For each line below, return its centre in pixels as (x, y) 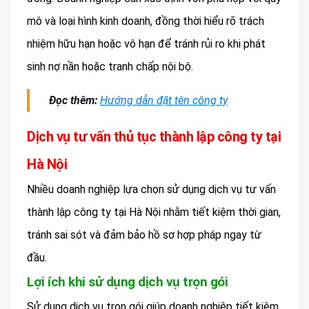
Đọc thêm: (74, 101)
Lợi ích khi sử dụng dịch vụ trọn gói (127, 282)
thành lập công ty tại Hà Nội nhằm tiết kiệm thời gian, (154, 212)
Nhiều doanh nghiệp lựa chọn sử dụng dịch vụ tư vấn (151, 190)
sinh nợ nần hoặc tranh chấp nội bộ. (110, 67)
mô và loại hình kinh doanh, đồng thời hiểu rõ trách (146, 21)
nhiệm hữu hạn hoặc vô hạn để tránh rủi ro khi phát (146, 44)
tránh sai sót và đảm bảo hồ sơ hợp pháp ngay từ (144, 235)
